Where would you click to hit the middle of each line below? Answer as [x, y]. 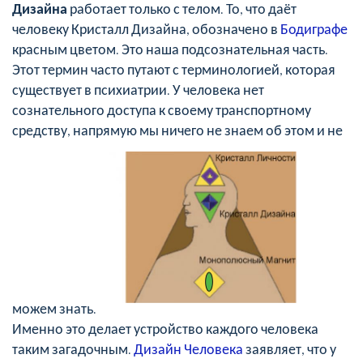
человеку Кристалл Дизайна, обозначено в [146, 28]
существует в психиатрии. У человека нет [138, 89]
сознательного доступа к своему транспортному [162, 109]
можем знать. [56, 307]
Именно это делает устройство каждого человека [165, 328]
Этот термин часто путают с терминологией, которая [174, 68]
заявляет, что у [290, 348]
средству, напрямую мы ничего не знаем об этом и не [177, 129]
